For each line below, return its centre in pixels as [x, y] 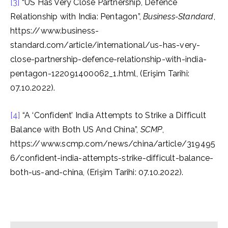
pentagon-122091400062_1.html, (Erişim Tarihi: [100, 74]
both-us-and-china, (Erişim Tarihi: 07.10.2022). [97, 172]
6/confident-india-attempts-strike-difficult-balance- [112, 158]
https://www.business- [55, 31]
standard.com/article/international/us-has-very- [105, 45]
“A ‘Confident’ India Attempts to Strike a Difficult [113, 115]
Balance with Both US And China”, [75, 130]
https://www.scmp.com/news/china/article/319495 [113, 144]
